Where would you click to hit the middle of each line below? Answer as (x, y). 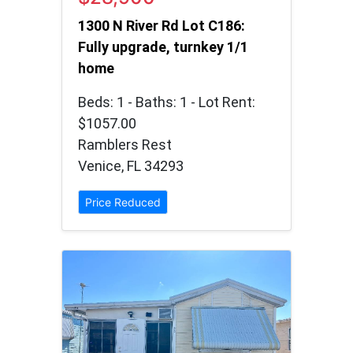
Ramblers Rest (125, 144)
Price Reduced (123, 202)
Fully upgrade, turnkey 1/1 (163, 46)
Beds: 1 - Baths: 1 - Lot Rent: (167, 102)
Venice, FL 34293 (131, 165)
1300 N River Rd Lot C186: (162, 25)
